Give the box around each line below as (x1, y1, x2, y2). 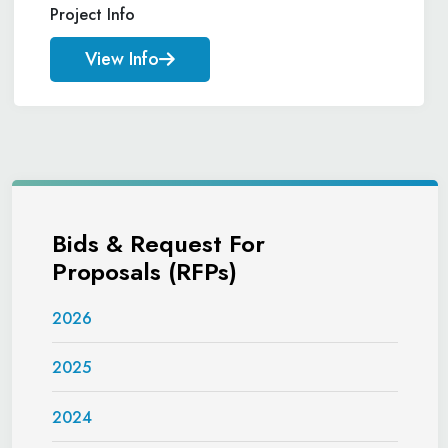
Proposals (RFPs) (52, 254, 237, 289)
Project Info (50, 3, 135, 26)
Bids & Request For (52, 226, 265, 261)
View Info (85, 46, 159, 72)
